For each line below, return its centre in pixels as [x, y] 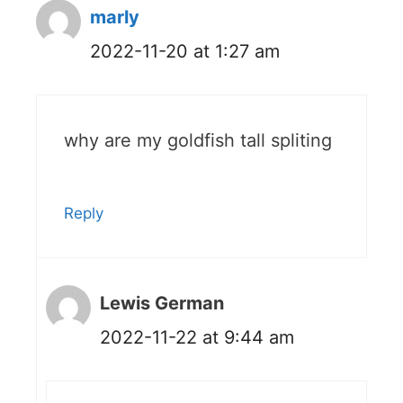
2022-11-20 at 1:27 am [185, 52]
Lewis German [162, 304]
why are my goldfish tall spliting [198, 141]
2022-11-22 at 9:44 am [197, 338]
